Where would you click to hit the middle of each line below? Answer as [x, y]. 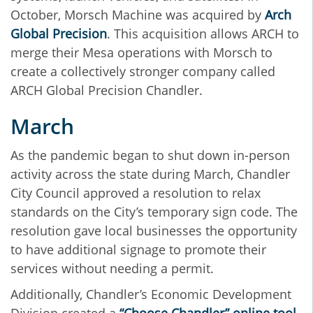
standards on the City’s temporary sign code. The [154, 212]
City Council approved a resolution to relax [136, 193]
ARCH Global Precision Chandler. [108, 90]
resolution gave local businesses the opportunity [154, 231]
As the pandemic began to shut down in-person [150, 155]
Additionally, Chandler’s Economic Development [151, 294]
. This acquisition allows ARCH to [203, 34]
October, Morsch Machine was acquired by [138, 15]
